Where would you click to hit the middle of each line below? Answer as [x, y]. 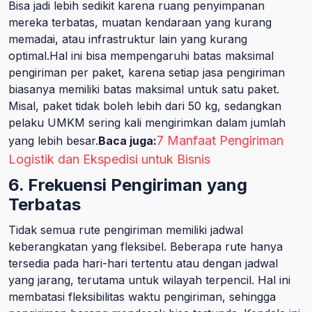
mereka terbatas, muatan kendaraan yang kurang [140, 22]
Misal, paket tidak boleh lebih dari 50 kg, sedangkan [145, 106]
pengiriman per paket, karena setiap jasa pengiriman [147, 72]
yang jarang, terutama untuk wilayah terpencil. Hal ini [149, 280]
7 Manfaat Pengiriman [220, 140]
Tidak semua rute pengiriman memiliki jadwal [126, 230]
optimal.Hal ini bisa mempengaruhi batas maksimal [141, 56]
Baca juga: [127, 141]
